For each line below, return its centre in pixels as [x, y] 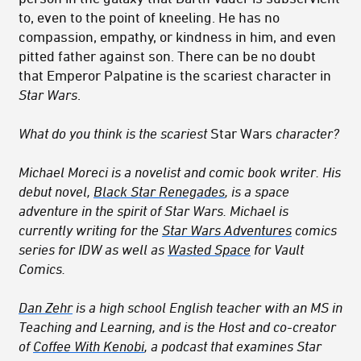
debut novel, [56, 191]
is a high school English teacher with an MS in [207, 307]
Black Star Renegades [159, 191]
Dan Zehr [46, 307]
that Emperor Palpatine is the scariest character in [175, 75]
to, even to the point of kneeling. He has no [149, 17]
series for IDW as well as [93, 249]
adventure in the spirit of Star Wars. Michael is [154, 210]
